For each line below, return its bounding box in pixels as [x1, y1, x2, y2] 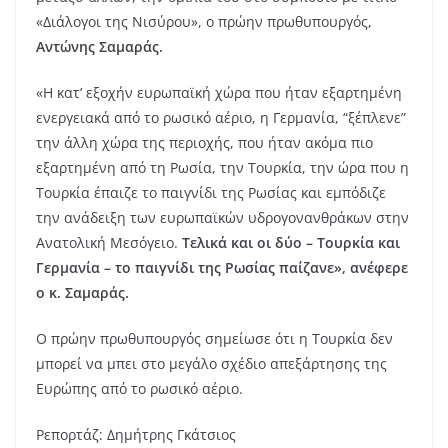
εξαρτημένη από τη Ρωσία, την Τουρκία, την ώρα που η [36, 157, 409, 177]
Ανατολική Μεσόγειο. [36, 232, 178, 252]
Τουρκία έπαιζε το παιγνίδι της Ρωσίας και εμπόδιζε [36, 182, 386, 202]
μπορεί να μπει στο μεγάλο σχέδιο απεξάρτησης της [36, 353, 387, 373]
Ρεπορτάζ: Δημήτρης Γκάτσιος [36, 424, 236, 444]
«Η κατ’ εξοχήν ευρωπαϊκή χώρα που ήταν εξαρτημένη [36, 82, 402, 102]
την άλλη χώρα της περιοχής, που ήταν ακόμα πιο [36, 132, 373, 152]
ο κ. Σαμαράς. [36, 282, 129, 302]
